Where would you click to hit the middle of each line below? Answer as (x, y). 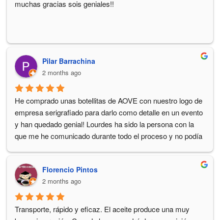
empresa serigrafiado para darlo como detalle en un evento (109, 112)
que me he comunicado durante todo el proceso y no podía (109, 136)
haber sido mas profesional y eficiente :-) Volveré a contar (107, 148)
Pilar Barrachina (69, 61)
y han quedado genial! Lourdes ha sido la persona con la (104, 124)
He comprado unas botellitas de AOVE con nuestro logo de (109, 101)
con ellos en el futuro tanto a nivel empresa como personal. (109, 160)
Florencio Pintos (70, 170)
